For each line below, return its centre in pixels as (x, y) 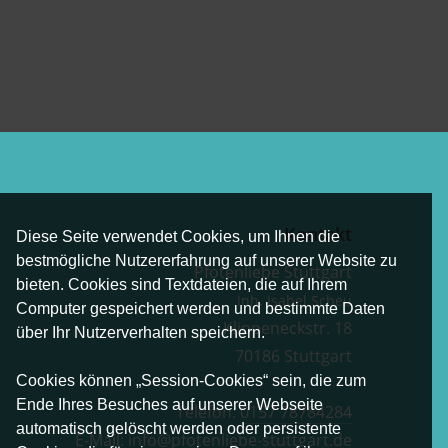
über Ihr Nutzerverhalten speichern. (140, 332)
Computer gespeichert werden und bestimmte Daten (200, 308)
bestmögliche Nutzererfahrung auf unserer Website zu (206, 260)
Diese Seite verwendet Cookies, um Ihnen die (178, 236)
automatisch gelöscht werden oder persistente (178, 428)
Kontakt (318, 233)
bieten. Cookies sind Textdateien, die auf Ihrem (181, 284)
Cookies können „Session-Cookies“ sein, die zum (191, 380)
